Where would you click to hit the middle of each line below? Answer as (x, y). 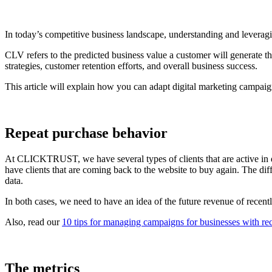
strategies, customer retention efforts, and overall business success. (131, 66)
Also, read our (33, 222)
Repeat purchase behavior (86, 133)
